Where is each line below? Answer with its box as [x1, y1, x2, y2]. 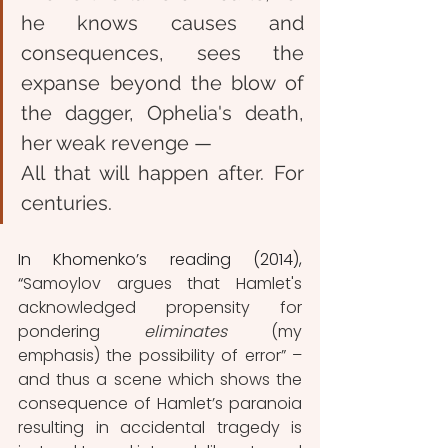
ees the [206, 40, 304, 65]
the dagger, [21, 100, 134, 125]
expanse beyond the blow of [21, 70, 304, 95]
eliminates [144, 319, 271, 343]
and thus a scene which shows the [18, 367, 302, 391]
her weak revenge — [21, 130, 212, 155]
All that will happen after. [21, 160, 265, 185]
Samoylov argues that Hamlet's [23, 271, 302, 295]
